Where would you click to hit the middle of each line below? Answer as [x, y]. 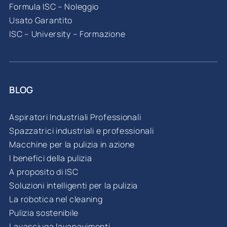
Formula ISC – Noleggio [54, 7]
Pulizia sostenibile [44, 213]
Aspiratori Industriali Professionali [75, 117]
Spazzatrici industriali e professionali [82, 131]
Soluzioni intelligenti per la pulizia [73, 186]
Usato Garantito [41, 21]
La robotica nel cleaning [56, 199]
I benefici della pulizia [51, 158]
